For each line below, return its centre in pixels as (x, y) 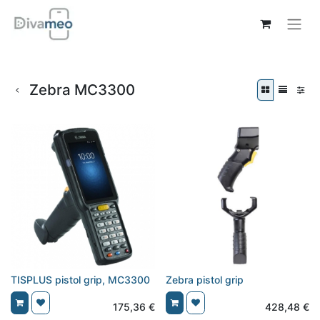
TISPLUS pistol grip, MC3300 (80, 279)
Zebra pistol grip (204, 279)
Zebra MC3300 (82, 90)
